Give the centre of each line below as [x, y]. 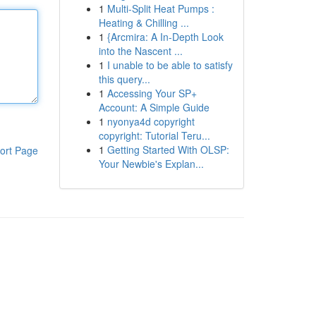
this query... [124, 79]
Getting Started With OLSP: [168, 150]
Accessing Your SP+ [152, 93]
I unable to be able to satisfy [170, 65]
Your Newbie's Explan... [151, 164]
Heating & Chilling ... [144, 23]
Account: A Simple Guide [154, 107]
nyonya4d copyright [151, 121]
